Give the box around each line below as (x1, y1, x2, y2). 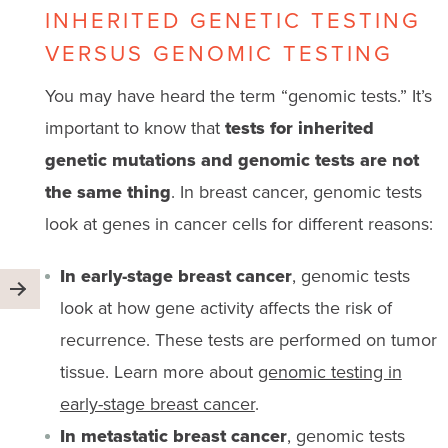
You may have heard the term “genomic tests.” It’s (44, 82, 432, 109)
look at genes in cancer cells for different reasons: (44, 210, 433, 237)
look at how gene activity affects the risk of (59, 294, 392, 321)
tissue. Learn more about (59, 358, 258, 385)
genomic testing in (257, 358, 402, 385)
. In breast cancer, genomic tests (170, 178, 422, 205)
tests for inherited (224, 114, 374, 141)
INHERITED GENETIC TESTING (44, 3, 421, 37)
